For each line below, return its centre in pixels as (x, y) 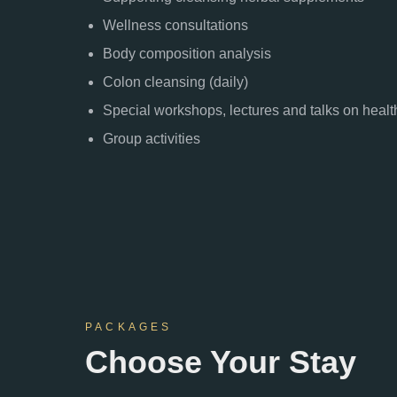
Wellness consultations (175, 25)
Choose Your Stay (221, 362)
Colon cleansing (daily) (175, 82)
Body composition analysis (187, 54)
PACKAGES (129, 327)
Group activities (152, 139)
